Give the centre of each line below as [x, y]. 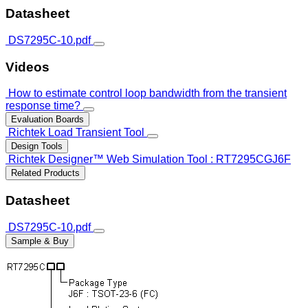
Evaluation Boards [47, 120]
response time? [43, 106]
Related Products [45, 173]
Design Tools [37, 146]
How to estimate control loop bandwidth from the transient [147, 93]
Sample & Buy [40, 241]
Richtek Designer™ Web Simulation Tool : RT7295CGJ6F [150, 159]
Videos [27, 67]
